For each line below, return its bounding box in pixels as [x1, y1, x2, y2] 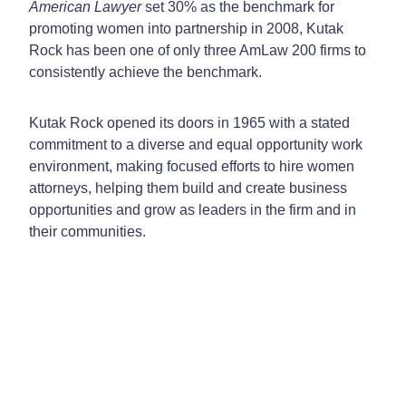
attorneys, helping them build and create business [29, 179, 347, 196]
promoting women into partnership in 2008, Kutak [29, 20, 343, 36]
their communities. [29, 223, 146, 239]
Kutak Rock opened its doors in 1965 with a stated [29, 114, 350, 130]
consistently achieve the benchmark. [29, 63, 262, 80]
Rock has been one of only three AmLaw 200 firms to [29, 42, 366, 58]
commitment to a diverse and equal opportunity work [29, 136, 362, 152]
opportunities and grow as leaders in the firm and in [29, 201, 356, 217]
